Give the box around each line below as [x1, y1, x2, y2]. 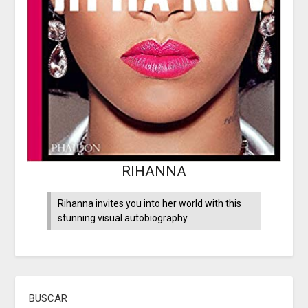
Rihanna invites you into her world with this [58, 197, 242, 209]
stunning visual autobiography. [58, 212, 192, 223]
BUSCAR [29, 291, 68, 305]
